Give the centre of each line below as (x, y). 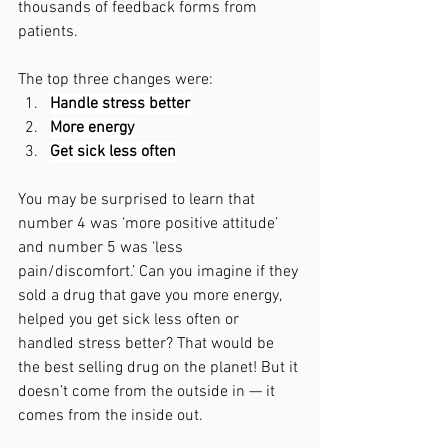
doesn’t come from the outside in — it (148, 391)
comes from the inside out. (110, 415)
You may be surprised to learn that (138, 199)
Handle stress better (120, 103)
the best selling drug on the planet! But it (160, 367)
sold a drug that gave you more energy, (151, 295)
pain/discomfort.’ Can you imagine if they (160, 271)
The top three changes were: (115, 79)
